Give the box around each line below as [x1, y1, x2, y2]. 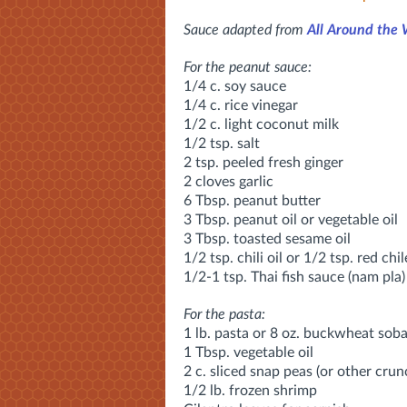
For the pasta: [184, 306, 265, 322]
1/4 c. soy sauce [184, 78, 286, 94]
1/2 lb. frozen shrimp [184, 382, 317, 398]
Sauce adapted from [184, 22, 307, 37]
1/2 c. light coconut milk [184, 116, 339, 132]
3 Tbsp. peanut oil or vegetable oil [184, 212, 398, 227]
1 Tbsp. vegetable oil [184, 344, 313, 360]
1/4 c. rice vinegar [184, 97, 298, 113]
